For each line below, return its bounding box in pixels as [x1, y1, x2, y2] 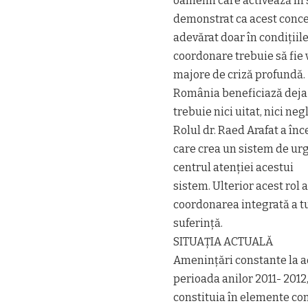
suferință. [173, 216, 223, 230]
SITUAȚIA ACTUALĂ [173, 234, 273, 248]
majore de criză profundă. [173, 67, 305, 81]
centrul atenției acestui [173, 160, 294, 174]
